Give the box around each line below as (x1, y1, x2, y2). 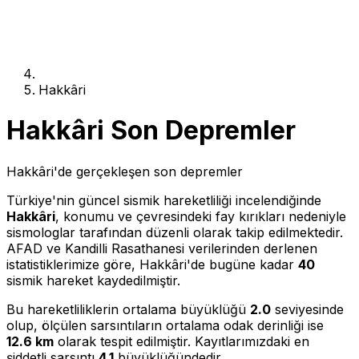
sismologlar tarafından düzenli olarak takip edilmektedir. (6, 224, 343, 240)
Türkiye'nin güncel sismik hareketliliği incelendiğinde (6, 192, 321, 208)
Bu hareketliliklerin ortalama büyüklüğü (6, 301, 250, 317)
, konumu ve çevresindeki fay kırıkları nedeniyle (55, 208, 346, 224)
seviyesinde (271, 301, 344, 317)
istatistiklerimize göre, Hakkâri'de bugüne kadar (6, 256, 298, 272)
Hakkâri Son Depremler (6, 115, 296, 147)
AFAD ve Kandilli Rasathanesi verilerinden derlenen (6, 240, 317, 256)
